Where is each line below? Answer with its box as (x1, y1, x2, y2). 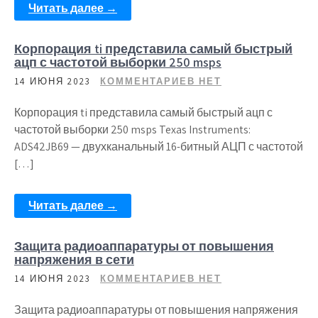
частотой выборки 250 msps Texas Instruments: (14, 122, 251, 137)
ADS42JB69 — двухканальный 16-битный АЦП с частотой (14, 139, 303, 154)
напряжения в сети (14, 251, 134, 268)
